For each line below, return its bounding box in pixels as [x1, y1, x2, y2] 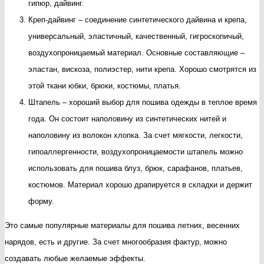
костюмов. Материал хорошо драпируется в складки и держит [28, 180, 252, 189]
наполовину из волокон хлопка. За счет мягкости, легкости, [28, 130, 243, 140]
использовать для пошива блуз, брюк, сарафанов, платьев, [28, 163, 243, 173]
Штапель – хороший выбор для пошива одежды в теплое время [28, 97, 257, 107]
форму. [28, 196, 54, 206]
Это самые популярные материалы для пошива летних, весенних [5, 220, 240, 230]
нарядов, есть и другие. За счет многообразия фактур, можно [5, 237, 227, 246]
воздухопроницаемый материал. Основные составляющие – [28, 48, 245, 57]
